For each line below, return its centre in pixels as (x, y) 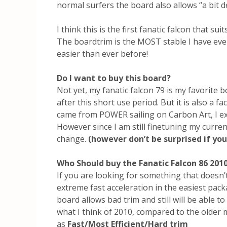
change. (72, 139)
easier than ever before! (102, 53)
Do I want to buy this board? (114, 78)
